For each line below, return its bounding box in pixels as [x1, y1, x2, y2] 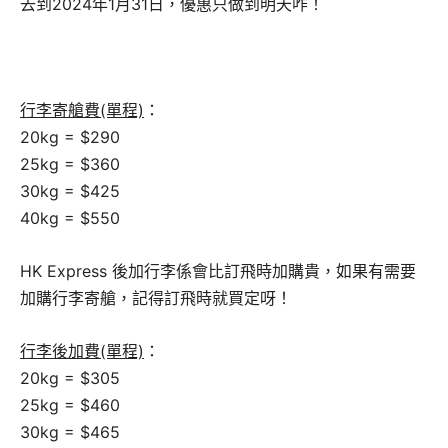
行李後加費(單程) [20, 340, 144, 361]
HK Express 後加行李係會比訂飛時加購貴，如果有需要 [20, 260, 416, 281]
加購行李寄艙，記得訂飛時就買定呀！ [20, 287, 292, 308]
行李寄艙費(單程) [20, 99, 144, 120]
